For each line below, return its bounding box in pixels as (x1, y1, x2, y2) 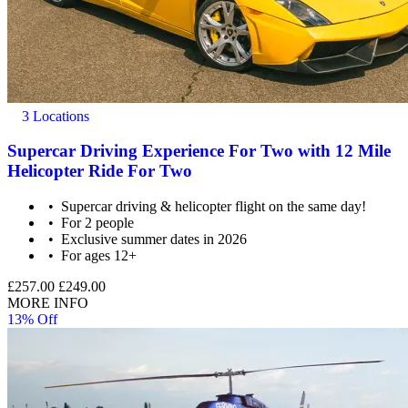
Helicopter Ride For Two (7, 161, 192, 181)
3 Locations (18, 107, 89, 124)
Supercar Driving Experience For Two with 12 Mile (7, 141, 391, 161)
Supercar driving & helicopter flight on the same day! (61, 198, 367, 214)
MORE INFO (7, 294, 88, 311)
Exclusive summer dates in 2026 (61, 230, 248, 247)
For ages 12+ (61, 247, 138, 263)
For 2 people (61, 214, 135, 230)
